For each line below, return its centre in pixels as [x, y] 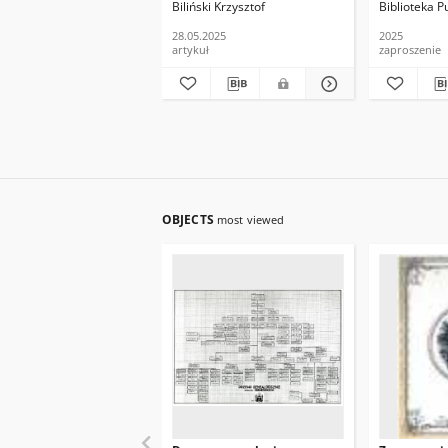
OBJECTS [189, 219]
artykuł [190, 49]
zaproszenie [410, 49]
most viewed [250, 219]
